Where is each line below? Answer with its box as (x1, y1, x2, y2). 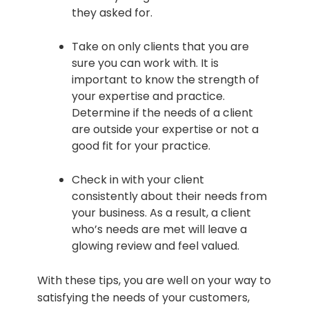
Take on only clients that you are (72, 38, 249, 54)
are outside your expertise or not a (72, 121, 259, 137)
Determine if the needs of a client (72, 104, 253, 121)
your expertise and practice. (72, 88, 225, 104)
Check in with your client (72, 171, 204, 188)
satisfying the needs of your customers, (37, 289, 250, 306)
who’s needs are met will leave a (72, 221, 247, 237)
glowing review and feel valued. (72, 237, 239, 254)
